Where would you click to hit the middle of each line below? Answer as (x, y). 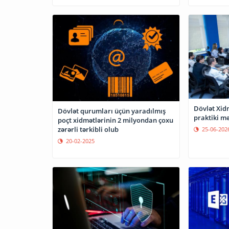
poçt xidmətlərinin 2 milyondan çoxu (116, 120)
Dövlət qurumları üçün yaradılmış (112, 111)
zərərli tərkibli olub (88, 129)
